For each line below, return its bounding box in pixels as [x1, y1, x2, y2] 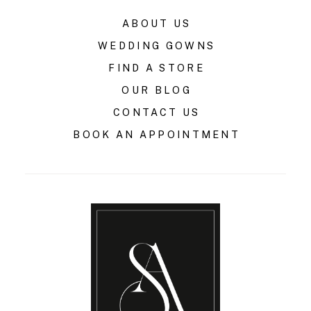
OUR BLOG [121, 83, 192, 96]
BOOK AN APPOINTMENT [73, 128, 241, 140]
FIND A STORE [108, 61, 205, 74]
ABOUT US [121, 17, 192, 29]
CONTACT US [113, 106, 201, 118]
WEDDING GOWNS [98, 39, 216, 51]
